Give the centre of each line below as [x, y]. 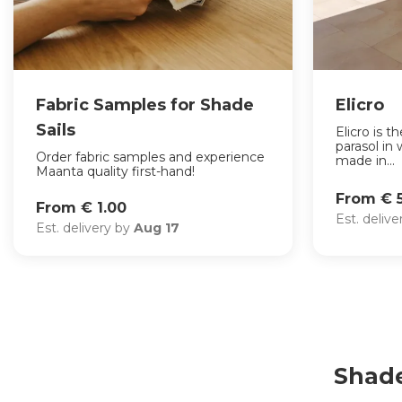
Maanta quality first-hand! [115, 172]
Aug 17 [157, 227]
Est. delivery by [85, 227]
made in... [366, 161]
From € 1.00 [81, 207]
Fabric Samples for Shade [145, 105]
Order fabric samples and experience [150, 157]
